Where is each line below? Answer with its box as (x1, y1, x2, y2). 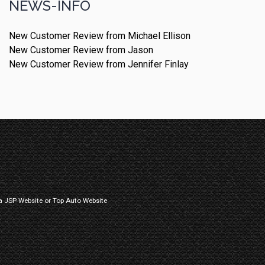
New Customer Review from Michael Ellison (9, 30, 190, 41)
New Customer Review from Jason (9, 44, 153, 56)
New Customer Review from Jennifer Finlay (9, 58, 189, 70)
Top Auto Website (53, 196, 107, 205)
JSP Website (4, 196, 43, 205)
